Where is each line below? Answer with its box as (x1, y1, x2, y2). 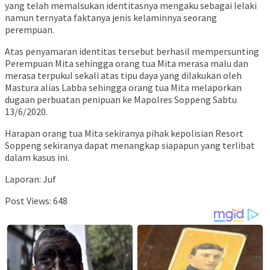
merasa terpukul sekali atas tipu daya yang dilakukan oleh (5, 69, 242, 82)
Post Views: (5, 195, 51, 207)
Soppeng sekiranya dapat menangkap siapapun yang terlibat (5, 139, 255, 152)
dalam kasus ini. (5, 151, 69, 164)
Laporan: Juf (5, 173, 56, 186)
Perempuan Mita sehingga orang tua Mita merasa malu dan (5, 57, 248, 70)
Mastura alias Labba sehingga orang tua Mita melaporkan (5, 81, 242, 94)
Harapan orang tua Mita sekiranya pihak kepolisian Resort (5, 127, 243, 140)
